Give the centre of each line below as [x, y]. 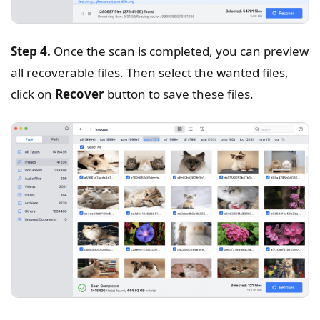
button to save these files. [179, 94]
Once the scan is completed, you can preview [180, 51]
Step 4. [31, 51]
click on [33, 94]
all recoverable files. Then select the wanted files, [150, 72]
